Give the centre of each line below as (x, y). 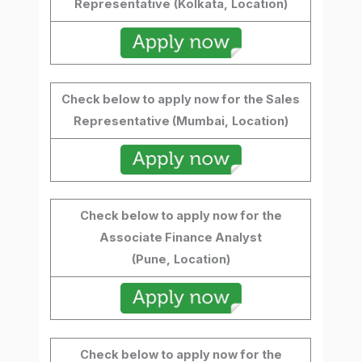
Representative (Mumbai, (151, 121)
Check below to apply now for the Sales (181, 99)
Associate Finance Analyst (181, 238)
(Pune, (151, 260)
